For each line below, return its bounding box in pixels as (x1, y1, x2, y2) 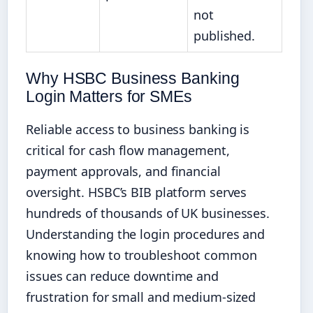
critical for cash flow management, (26, 142, 230, 159)
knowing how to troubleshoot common (26, 247, 257, 264)
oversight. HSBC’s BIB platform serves (26, 184, 247, 201)
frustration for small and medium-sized (26, 289, 256, 306)
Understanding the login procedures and (26, 226, 265, 243)
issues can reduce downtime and (26, 268, 219, 285)
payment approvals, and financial (26, 163, 221, 180)
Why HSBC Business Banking (26, 69, 240, 88)
